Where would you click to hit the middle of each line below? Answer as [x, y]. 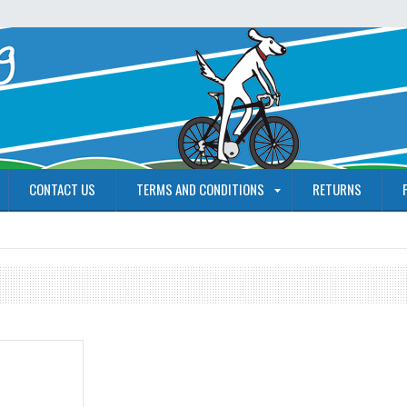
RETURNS [337, 189]
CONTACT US [62, 189]
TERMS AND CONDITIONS [200, 189]
